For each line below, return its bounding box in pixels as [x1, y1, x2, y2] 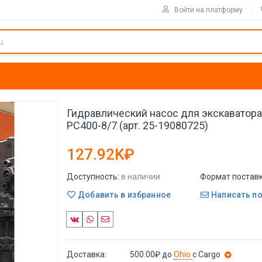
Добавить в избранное [75, 189, 171, 199]
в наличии [121, 172, 160, 181]
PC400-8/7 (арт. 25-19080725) [67, 119, 208, 132]
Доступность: [67, 172, 119, 181]
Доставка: [67, 249, 106, 259]
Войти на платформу [174, 5, 243, 14]
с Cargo [192, 249, 221, 259]
